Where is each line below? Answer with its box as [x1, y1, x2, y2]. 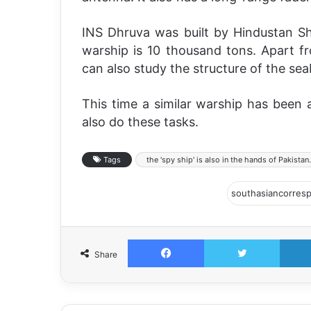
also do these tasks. [82, 114, 199, 129]
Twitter [279, 233, 310, 245]
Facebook [203, 233, 246, 245]
